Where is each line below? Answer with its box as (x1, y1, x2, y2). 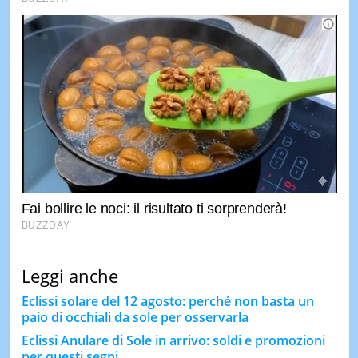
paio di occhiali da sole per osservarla (21, 308, 249, 326)
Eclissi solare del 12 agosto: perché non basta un (21, 292, 314, 310)
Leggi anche (21, 263, 118, 288)
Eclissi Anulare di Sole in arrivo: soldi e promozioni (21, 331, 325, 349)
